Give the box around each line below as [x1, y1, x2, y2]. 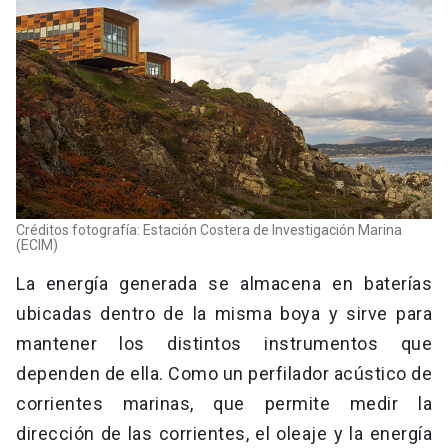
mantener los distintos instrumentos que [16, 333, 432, 355]
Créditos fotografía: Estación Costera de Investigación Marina [16, 222, 402, 239]
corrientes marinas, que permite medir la [16, 393, 432, 415]
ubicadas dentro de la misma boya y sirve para [16, 303, 432, 325]
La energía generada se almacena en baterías [16, 273, 432, 295]
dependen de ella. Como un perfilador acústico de [16, 363, 432, 385]
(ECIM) [16, 237, 58, 254]
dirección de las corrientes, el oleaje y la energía [16, 423, 432, 445]
